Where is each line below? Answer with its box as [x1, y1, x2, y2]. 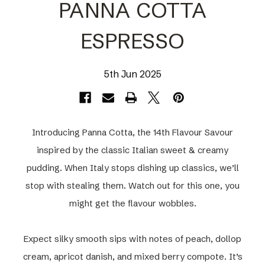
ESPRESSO [80, 28, 185, 54]
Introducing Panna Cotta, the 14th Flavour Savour [32, 126, 233, 138]
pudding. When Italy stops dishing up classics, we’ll [26, 161, 239, 173]
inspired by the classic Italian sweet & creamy [37, 144, 228, 156]
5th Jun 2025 [104, 67, 161, 80]
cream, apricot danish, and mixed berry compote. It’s [22, 250, 243, 262]
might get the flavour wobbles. [69, 197, 196, 209]
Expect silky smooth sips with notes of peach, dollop [24, 232, 241, 244]
